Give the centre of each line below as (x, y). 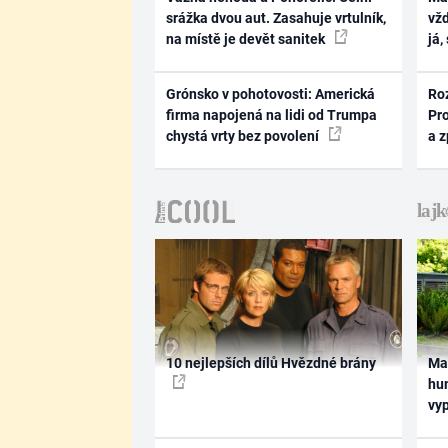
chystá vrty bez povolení (243, 136)
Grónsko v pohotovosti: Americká (270, 94)
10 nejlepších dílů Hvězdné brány (270, 362)
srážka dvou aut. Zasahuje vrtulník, (275, 17)
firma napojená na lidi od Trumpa (271, 115)
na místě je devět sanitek (246, 38)
